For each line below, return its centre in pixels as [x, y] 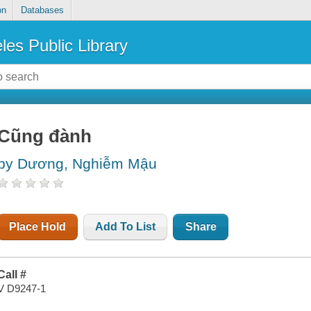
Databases [42, 10]
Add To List [126, 227]
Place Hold [38, 227]
